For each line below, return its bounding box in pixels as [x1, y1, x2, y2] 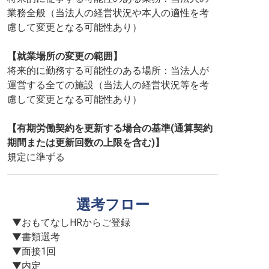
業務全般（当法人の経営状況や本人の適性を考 [7, 7, 209, 19]
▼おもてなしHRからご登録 [12, 217, 130, 228]
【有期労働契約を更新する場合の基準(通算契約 [7, 122, 213, 134]
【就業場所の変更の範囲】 [7, 50, 122, 62]
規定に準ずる [7, 151, 65, 163]
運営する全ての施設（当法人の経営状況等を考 [7, 79, 209, 91]
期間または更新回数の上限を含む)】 [7, 137, 165, 148]
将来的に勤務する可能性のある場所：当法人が [7, 65, 209, 76]
